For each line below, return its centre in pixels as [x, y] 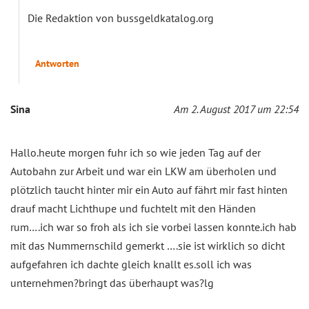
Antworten [57, 64]
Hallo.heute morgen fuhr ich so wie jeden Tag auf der [136, 153]
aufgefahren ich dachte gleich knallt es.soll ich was [131, 265]
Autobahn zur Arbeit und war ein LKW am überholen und [143, 171]
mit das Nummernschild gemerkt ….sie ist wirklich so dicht [148, 246]
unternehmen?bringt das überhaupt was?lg [112, 283]
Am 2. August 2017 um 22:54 [236, 109]
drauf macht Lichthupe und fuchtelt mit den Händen [133, 209]
